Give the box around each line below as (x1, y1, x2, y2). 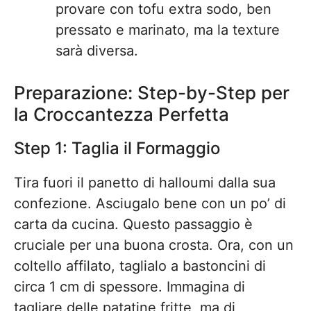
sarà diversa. (56, 42, 138, 59)
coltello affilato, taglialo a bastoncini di (14, 258, 266, 274)
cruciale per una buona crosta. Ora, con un (14, 237, 294, 253)
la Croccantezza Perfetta (14, 103, 229, 125)
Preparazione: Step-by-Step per (14, 82, 289, 103)
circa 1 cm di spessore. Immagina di (14, 278, 245, 295)
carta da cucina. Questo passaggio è (14, 216, 253, 233)
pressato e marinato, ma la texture (56, 22, 280, 38)
